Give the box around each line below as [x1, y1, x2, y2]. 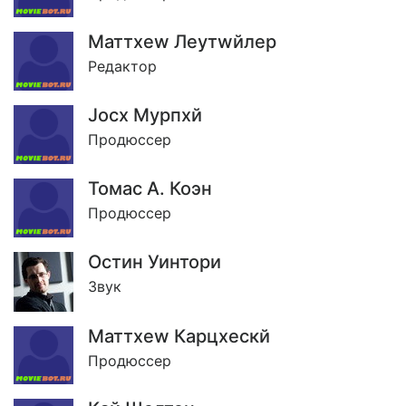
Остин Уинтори [88, 250, 221, 273]
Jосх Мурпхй [88, 103, 202, 126]
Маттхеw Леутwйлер [88, 31, 276, 53]
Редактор [88, 57, 157, 76]
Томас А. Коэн [88, 177, 212, 199]
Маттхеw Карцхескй [88, 324, 270, 347]
